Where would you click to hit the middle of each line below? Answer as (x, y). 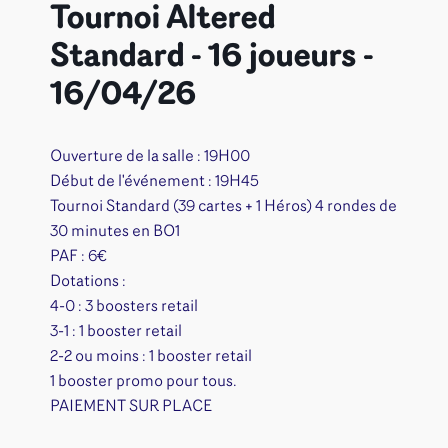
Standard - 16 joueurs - (211, 57)
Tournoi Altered (162, 19)
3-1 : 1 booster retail (115, 331)
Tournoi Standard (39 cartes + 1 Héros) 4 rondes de (223, 206)
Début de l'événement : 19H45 (154, 181)
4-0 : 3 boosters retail (123, 306)
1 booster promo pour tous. (143, 381)
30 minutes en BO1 (114, 231)
